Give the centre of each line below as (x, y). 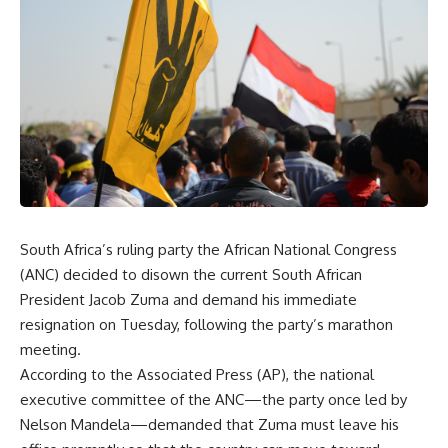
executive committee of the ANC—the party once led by (213, 399)
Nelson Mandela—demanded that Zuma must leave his (209, 424)
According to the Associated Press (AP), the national (197, 374)
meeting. (50, 349)
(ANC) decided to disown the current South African (191, 274)
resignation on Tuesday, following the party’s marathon (206, 324)
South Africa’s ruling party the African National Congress (208, 249)
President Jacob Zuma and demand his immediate (188, 299)
